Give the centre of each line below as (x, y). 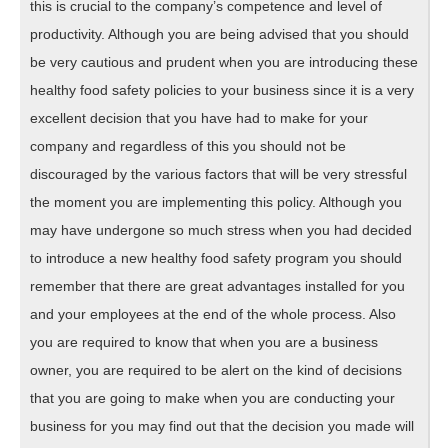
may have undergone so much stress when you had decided (221, 230)
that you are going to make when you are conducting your (212, 398)
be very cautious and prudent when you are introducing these (224, 62)
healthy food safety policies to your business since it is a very (222, 90)
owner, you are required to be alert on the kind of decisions (216, 370)
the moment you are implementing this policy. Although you (216, 202)
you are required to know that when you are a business (204, 342)
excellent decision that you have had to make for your (199, 118)
